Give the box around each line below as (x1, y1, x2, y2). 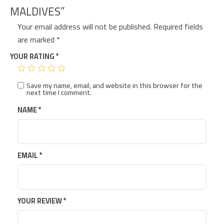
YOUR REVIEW (17, 194, 63, 208)
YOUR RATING (10, 49, 56, 63)
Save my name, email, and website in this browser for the (26, 78, 202, 92)
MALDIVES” (10, 1, 65, 22)
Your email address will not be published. (17, 19, 151, 34)
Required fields (153, 19, 203, 34)
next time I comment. (26, 85, 91, 99)
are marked (17, 32, 56, 47)
